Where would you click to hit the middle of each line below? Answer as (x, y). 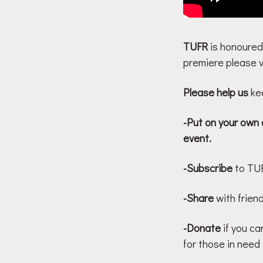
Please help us (216, 92)
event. (197, 138)
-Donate (202, 228)
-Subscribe (208, 168)
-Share (198, 198)
